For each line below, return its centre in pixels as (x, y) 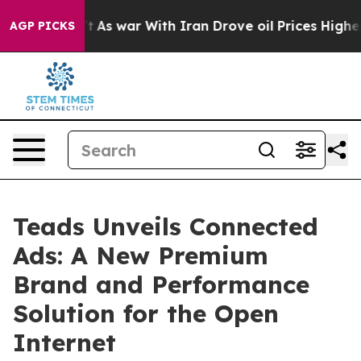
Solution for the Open (146, 313)
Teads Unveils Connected (166, 226)
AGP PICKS (42, 26)
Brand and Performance (161, 284)
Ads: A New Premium (141, 255)
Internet (64, 342)
